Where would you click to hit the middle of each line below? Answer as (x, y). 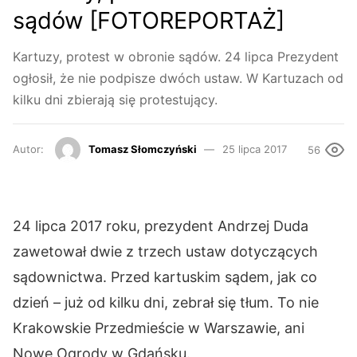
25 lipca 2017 (255, 149)
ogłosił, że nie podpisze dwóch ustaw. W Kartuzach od (178, 78)
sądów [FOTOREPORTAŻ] (149, 20)
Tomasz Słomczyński (142, 149)
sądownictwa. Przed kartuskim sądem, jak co (165, 277)
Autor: (30, 149)
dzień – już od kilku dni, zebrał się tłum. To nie (166, 303)
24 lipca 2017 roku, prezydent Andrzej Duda (161, 226)
